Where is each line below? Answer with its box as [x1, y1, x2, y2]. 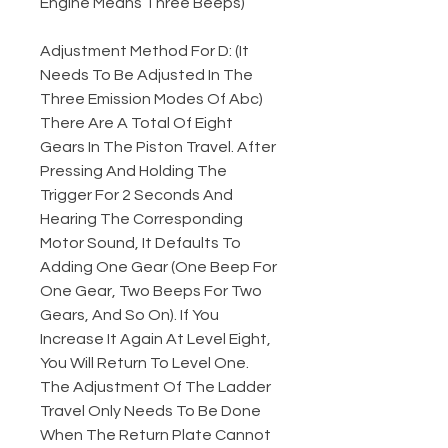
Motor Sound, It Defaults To [40, 235, 241, 252]
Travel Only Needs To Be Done [40, 403, 261, 420]
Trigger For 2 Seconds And [40, 187, 233, 204]
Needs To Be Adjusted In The [40, 67, 253, 84]
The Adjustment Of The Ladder [40, 379, 271, 396]
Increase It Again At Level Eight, [40, 331, 271, 348]
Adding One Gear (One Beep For [40, 259, 277, 276]
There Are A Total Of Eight [40, 115, 233, 132]
